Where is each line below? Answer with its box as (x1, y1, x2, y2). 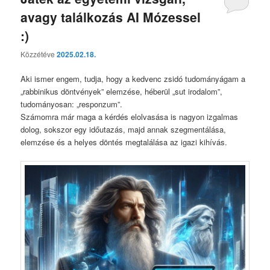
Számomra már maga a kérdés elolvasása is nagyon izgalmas (20, 111, 239, 123)
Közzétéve (20, 49, 57, 60)
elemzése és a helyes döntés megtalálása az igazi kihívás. (20, 136, 228, 148)
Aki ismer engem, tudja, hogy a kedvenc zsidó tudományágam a (20, 73, 246, 85)
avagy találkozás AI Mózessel (20, 7, 201, 26)
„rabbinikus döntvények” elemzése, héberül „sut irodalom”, (20, 86, 223, 98)
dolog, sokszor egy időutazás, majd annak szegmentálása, (20, 124, 227, 136)
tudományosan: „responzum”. (20, 98, 123, 110)
